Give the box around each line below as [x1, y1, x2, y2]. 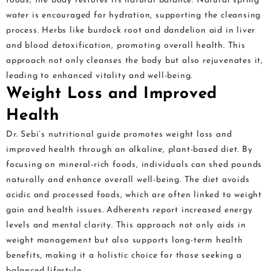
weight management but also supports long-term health [6, 235, 243, 245]
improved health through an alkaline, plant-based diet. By [6, 145, 253, 154]
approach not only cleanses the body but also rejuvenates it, [6, 56, 263, 65]
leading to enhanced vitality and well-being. [6, 71, 193, 80]
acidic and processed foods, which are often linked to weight [6, 190, 262, 200]
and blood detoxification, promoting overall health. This [6, 41, 246, 50]
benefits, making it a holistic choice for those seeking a [6, 250, 242, 260]
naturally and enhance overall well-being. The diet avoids [6, 175, 250, 184]
